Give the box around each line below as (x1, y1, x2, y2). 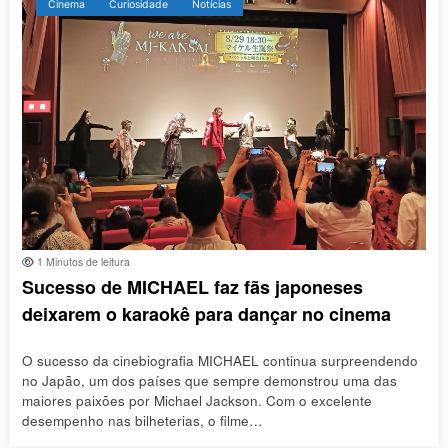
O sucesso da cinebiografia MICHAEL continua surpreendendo (22, 350, 418, 370)
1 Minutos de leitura (34, 254, 130, 270)
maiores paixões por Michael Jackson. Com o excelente (22, 390, 372, 410)
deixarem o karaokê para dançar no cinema (22, 301, 391, 328)
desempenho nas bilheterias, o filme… (22, 410, 263, 430)
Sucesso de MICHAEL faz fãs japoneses (22, 274, 363, 301)
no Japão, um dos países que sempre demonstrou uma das (22, 370, 397, 390)
